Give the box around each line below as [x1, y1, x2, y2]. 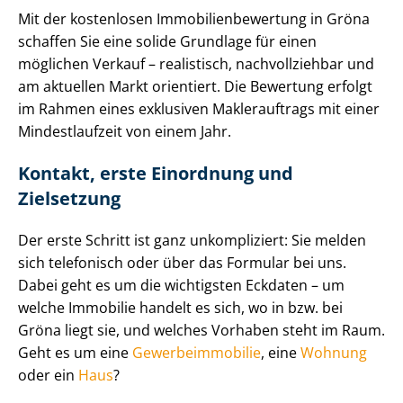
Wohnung [300, 343, 367, 363]
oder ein [18, 365, 78, 386]
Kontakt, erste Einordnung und [18, 161, 293, 186]
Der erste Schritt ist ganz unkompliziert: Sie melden [18, 230, 366, 251]
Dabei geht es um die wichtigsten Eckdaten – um [18, 275, 345, 296]
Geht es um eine [18, 343, 132, 363]
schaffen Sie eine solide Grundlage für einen [18, 31, 317, 52]
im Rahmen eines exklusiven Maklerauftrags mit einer [18, 99, 380, 120]
